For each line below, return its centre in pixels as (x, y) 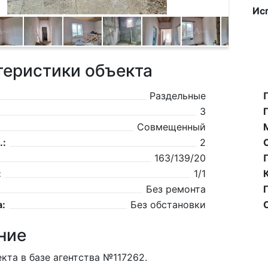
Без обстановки (168, 205)
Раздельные (178, 96)
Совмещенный (171, 127)
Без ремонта (176, 189)
